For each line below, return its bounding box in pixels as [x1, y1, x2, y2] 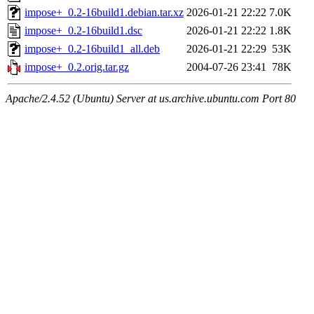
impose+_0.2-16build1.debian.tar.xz [25, 6, 184, 19]
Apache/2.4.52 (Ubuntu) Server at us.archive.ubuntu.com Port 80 [6, 93, 296, 105]
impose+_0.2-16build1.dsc [25, 25, 142, 37]
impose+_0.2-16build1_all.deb [25, 43, 160, 55]
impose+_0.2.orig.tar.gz [25, 61, 129, 74]
